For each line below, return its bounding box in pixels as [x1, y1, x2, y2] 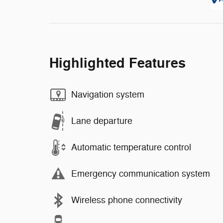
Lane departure [71, 115, 132, 126]
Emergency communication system [71, 168, 210, 179]
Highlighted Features [49, 54, 186, 72]
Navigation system [71, 89, 144, 100]
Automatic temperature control [71, 142, 191, 153]
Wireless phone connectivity [71, 195, 182, 206]
